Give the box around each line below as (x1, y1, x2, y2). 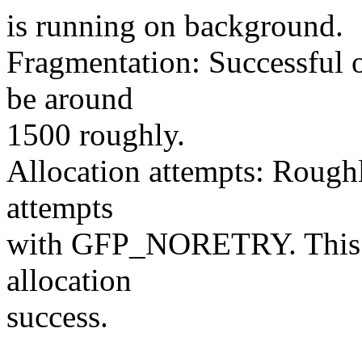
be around (6, 81, 133, 116)
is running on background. (6, 8, 343, 44)
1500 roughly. (6, 117, 185, 153)
